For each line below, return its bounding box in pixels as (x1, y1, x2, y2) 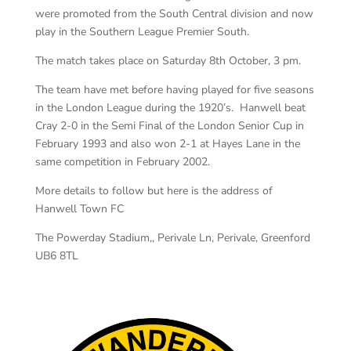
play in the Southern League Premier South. (34, 24, 249, 39)
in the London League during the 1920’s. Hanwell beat (34, 100, 306, 115)
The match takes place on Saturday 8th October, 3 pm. (34, 53, 301, 68)
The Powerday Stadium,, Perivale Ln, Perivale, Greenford (34, 230, 310, 245)
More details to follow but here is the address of (34, 183, 273, 198)
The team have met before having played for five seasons (34, 82, 314, 97)
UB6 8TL (34, 248, 78, 263)
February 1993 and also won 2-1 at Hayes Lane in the (34, 136, 300, 151)
